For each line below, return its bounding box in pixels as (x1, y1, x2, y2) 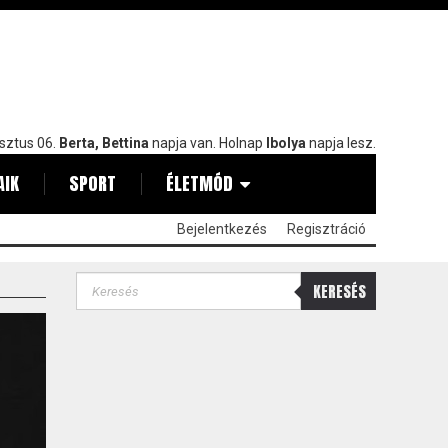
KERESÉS (312, 279, 366, 303)
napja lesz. (309, 135, 376, 151)
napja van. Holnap (152, 135, 266, 151)
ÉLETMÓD (166, 170, 233, 197)
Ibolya (266, 135, 309, 151)
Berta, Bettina (59, 135, 152, 151)
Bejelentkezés (177, 221, 267, 237)
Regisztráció (287, 221, 366, 237)
